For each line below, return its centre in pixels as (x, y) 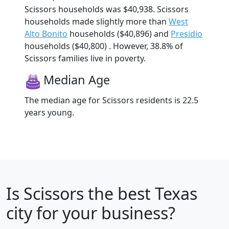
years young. (49, 112)
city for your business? (91, 213)
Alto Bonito (46, 33)
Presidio (187, 33)
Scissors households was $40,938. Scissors (107, 9)
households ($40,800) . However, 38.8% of (104, 46)
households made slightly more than (97, 21)
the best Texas (141, 193)
